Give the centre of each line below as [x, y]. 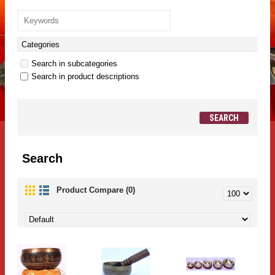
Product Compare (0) [96, 190]
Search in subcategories [74, 64]
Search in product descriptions [85, 77]
